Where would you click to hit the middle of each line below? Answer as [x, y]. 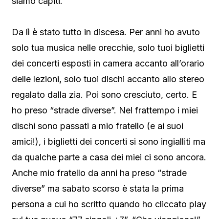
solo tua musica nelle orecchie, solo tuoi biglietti [108, 48]
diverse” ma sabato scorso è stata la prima [98, 189]
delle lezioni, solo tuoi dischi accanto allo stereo [108, 79]
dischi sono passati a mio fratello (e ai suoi [98, 126]
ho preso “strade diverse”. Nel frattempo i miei [105, 110]
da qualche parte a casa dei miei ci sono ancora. [109, 157]
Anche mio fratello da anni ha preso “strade [99, 173]
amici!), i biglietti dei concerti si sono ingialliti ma [109, 142]
